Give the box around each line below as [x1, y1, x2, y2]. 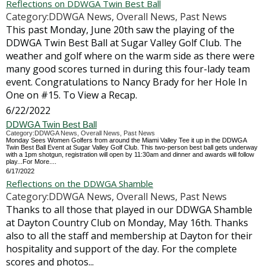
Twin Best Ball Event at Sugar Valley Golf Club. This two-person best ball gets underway [6, 144, 258, 151]
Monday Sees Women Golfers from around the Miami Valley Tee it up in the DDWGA [6, 137, 246, 144]
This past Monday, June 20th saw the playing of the [6, 23, 235, 36]
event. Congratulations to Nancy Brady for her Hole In [6, 75, 247, 88]
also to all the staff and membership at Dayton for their [6, 229, 252, 242]
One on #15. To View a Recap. [6, 88, 137, 102]
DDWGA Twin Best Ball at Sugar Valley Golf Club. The [6, 36, 242, 49]
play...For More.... [6, 158, 56, 165]
